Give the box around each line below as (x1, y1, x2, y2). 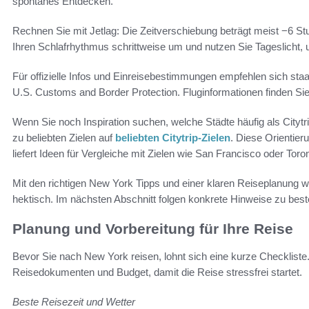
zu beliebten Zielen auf (12, 132, 115, 143)
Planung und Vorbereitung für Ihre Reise (12, 221, 293, 237)
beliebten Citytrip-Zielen (115, 132, 230, 143)
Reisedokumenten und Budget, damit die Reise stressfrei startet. (12, 266, 302, 279)
